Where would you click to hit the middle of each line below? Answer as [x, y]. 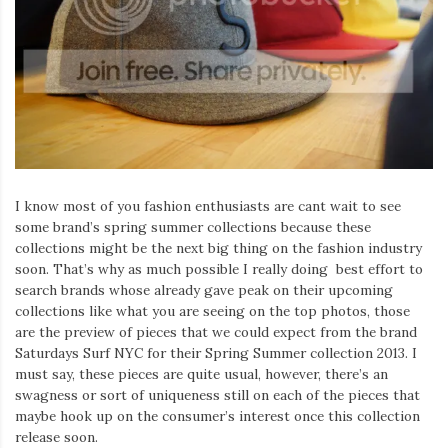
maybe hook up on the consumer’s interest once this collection [217, 415]
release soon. [56, 436]
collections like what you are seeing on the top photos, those [212, 310]
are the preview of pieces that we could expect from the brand [216, 331]
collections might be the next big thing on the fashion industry [218, 247]
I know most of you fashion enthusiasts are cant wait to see [208, 205]
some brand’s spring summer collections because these [193, 226]
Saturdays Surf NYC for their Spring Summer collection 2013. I [216, 352]
